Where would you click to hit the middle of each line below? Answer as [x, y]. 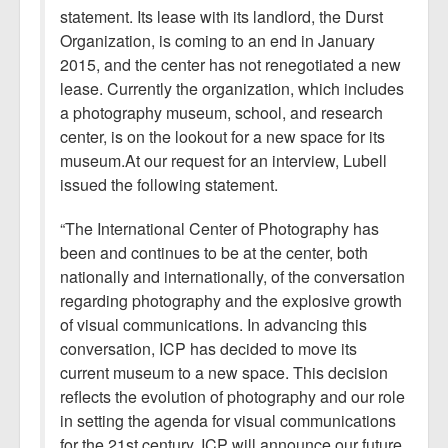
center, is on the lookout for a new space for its [222, 136]
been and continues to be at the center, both [214, 252]
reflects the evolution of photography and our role [232, 396]
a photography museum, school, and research [221, 112]
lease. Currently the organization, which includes [232, 88]
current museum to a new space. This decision [224, 372]
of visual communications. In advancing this [213, 324]
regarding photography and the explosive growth [231, 300]
